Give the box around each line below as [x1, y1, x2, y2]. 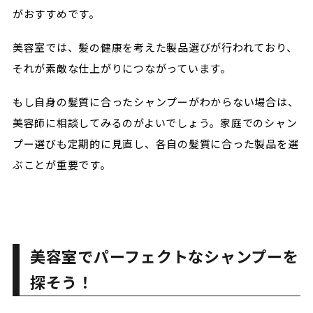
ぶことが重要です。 [12, 158, 111, 171]
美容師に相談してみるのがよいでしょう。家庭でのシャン [12, 116, 298, 129]
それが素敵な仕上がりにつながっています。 [12, 61, 231, 75]
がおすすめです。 [12, 7, 100, 20]
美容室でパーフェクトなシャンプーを [29, 247, 299, 266]
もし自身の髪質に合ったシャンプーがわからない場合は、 [12, 95, 299, 108]
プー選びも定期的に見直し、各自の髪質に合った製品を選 [12, 137, 299, 150]
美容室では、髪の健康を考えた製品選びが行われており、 [12, 41, 298, 54]
